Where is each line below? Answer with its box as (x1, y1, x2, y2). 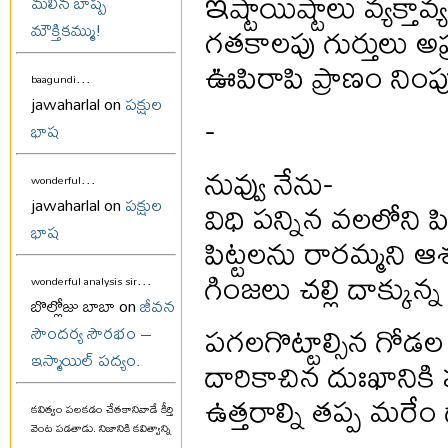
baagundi (31, 68, 76, 91)
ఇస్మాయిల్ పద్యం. (31, 343, 141, 377)
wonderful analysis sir (31, 270, 137, 293)
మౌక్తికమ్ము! (31, 13, 102, 47)
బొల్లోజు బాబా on (31, 289, 140, 323)
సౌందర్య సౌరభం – (31, 316, 152, 350)
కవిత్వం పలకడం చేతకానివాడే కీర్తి (31, 398, 173, 421)
